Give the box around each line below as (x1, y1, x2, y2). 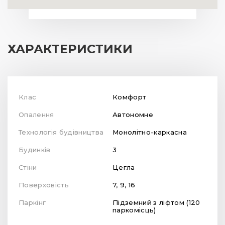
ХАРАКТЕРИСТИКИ (8, 42, 133, 57)
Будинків (24, 146, 51, 154)
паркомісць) (113, 206, 156, 214)
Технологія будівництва (22, 128, 104, 137)
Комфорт (113, 93, 147, 101)
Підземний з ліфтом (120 (113, 198, 200, 207)
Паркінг (24, 198, 46, 207)
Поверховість (24, 181, 69, 189)
